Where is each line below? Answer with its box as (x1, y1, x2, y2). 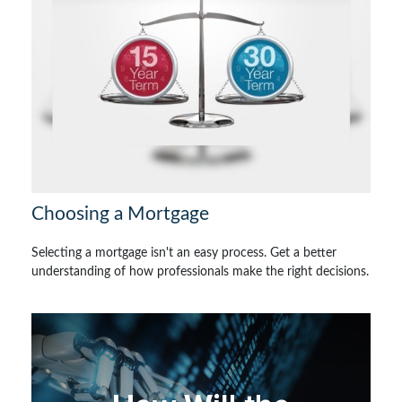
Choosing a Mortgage (31, 204, 209, 223)
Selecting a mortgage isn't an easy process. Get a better (31, 246, 336, 259)
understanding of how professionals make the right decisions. (31, 265, 369, 278)
